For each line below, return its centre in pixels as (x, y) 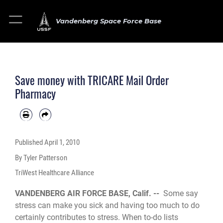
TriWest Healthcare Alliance (55, 172)
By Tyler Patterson (41, 158)
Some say (181, 194)
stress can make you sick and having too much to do (107, 206)
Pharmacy (35, 93)
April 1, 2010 (62, 143)
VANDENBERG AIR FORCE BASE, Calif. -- (89, 194)
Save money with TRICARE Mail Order (92, 80)
